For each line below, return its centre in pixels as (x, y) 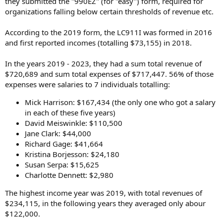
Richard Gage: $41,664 (64, 143)
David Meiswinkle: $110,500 (74, 123)
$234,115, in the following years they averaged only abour (105, 203)
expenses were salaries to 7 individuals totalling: (87, 84)
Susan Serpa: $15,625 (62, 164)
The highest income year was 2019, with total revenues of (104, 193)
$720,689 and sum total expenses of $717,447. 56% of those (109, 74)
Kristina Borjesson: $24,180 (72, 154)
